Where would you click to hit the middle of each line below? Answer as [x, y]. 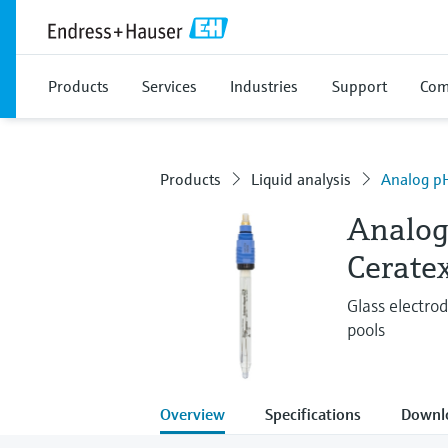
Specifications [313, 413]
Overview [192, 413]
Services [169, 86]
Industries [264, 86]
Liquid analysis [301, 179]
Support [359, 86]
